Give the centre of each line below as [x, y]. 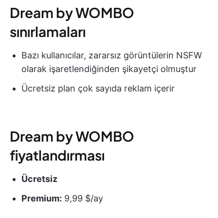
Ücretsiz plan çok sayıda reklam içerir [98, 89]
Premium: [42, 199]
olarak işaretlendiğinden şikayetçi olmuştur [109, 69]
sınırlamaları [48, 32]
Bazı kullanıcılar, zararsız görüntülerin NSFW [112, 55]
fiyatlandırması [57, 155]
